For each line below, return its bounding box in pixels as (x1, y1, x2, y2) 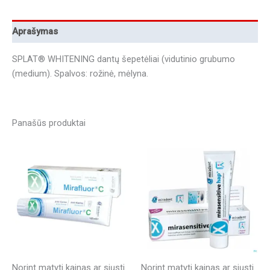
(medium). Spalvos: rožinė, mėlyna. (12, 67, 148, 79)
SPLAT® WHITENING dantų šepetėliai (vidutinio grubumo (12, 53, 235, 64)
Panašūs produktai (12, 118, 86, 129)
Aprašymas (12, 26, 58, 37)
